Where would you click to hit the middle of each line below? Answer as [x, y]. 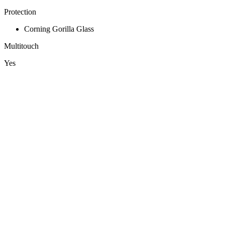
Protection [20, 12]
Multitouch [21, 46]
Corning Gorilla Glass [59, 29]
